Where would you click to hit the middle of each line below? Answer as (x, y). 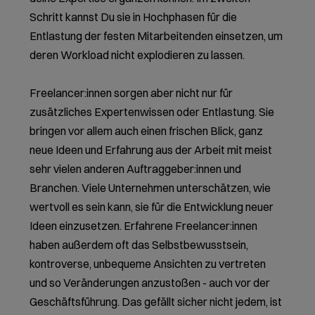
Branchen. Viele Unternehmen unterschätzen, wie (150, 188)
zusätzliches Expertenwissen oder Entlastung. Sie (152, 112)
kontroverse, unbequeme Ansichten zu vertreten (148, 264)
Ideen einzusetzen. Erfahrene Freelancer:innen (144, 226)
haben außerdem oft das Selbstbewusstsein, (139, 245)
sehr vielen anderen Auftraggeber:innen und (136, 169)
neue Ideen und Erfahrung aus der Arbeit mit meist (151, 150)
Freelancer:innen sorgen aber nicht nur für (131, 93)
